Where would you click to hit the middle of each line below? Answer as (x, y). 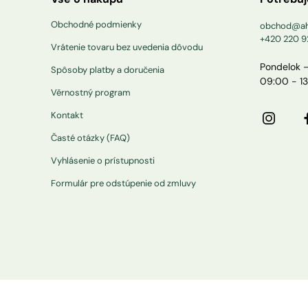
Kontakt (67, 115)
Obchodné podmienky (96, 24)
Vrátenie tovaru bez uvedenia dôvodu (127, 47)
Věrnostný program (91, 92)
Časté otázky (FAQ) (90, 138)
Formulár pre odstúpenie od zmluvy (123, 183)
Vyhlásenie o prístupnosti (103, 161)
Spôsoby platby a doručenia (108, 70)
